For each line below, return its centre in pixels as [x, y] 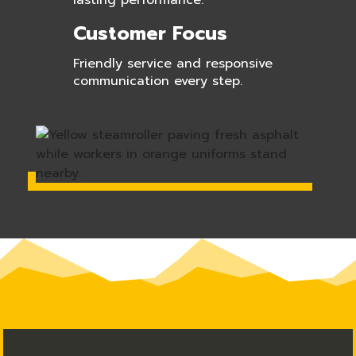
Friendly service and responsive [172, 64]
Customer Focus [150, 33]
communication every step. [157, 81]
